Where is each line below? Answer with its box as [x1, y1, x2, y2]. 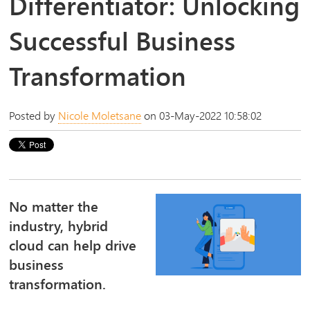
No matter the [9, 197, 99, 217]
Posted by [9, 107, 59, 124]
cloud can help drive [9, 235, 137, 256]
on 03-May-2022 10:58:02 [141, 107, 262, 124]
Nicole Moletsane [58, 107, 142, 124]
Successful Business [9, 22, 236, 60]
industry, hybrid [9, 216, 109, 237]
